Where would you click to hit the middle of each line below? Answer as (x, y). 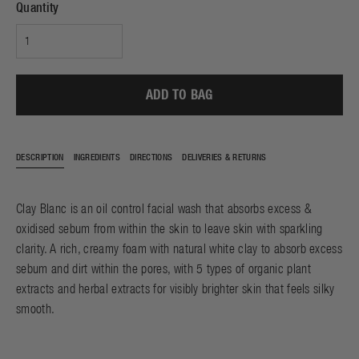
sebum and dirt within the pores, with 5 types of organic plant (163, 268)
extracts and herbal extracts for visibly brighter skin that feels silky (175, 288)
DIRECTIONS (151, 157)
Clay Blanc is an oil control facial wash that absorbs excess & (164, 208)
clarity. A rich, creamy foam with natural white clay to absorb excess (179, 248)
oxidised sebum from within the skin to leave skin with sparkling (169, 228)
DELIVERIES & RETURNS (224, 157)
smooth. (36, 309)
